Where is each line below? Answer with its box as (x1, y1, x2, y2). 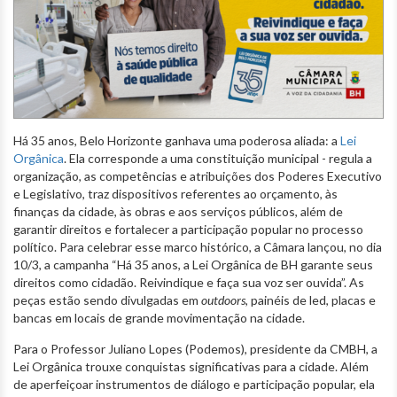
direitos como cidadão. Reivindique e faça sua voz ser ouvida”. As (13, 275, 364, 291)
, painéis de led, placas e (245, 292, 376, 308)
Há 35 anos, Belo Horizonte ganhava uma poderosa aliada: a (13, 133, 340, 149)
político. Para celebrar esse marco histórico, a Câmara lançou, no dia (13, 239, 382, 255)
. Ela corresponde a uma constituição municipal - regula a (64, 151, 372, 167)
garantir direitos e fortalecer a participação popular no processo (13, 222, 363, 237)
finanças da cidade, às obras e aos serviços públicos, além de (13, 204, 343, 220)
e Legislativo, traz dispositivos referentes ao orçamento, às (13, 186, 338, 202)
